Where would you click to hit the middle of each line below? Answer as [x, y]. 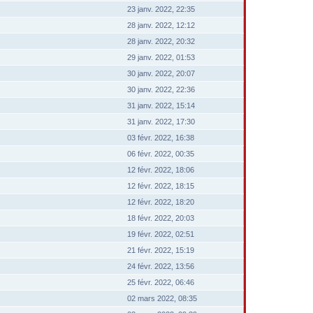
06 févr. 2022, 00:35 [161, 154]
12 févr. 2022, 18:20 [161, 202]
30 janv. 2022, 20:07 [161, 73]
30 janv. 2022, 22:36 [161, 89]
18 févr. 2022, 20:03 [161, 218]
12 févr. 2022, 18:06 [161, 170]
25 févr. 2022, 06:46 [161, 282]
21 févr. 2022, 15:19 [161, 250]
